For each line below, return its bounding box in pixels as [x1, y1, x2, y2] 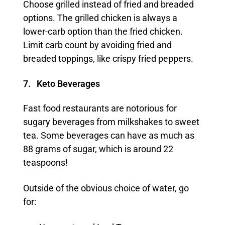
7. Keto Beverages [23, 79, 100, 89]
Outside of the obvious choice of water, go [23, 183, 189, 194]
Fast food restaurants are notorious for [23, 103, 177, 114]
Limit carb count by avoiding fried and [23, 40, 172, 51]
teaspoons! [23, 158, 68, 168]
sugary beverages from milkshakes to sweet [23, 117, 199, 128]
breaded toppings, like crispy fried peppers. [23, 54, 193, 64]
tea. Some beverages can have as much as [23, 131, 194, 141]
